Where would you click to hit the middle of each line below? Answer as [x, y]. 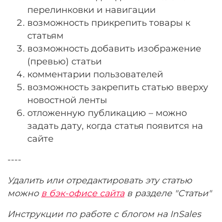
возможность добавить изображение [114, 48]
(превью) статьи [64, 61]
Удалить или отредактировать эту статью [100, 180]
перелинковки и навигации [91, 9]
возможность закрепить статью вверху [118, 87]
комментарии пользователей [95, 74]
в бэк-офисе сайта [83, 193]
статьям [45, 35]
